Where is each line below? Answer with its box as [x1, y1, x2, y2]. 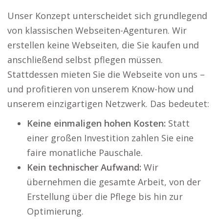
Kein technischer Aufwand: [27, 161, 141, 174]
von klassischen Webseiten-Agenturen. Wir [7, 24, 187, 37]
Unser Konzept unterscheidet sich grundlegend [7, 10, 207, 22]
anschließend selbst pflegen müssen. [7, 54, 163, 66]
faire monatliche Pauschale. [27, 147, 143, 159]
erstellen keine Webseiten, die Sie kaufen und [7, 39, 199, 51]
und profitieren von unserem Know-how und [7, 83, 194, 95]
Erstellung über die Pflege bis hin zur [27, 191, 183, 203]
